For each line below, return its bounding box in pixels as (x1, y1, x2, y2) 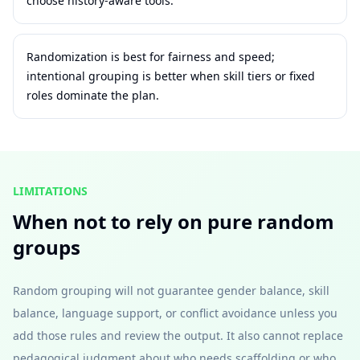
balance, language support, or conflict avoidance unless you (13, 305, 337, 321)
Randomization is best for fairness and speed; (27, 49, 275, 64)
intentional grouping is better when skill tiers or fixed (27, 68, 315, 84)
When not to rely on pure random (13, 208, 334, 235)
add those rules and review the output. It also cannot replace (13, 328, 343, 343)
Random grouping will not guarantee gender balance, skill (13, 283, 329, 298)
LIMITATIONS (13, 183, 88, 198)
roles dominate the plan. (27, 88, 159, 103)
